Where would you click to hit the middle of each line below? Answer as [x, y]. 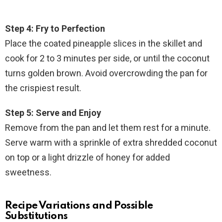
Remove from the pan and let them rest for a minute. [108, 128]
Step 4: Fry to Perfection [55, 29]
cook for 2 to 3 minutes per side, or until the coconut [107, 58]
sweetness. [28, 172]
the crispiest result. [43, 88]
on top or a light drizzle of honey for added [87, 158]
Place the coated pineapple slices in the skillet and [104, 44]
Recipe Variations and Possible [79, 206]
